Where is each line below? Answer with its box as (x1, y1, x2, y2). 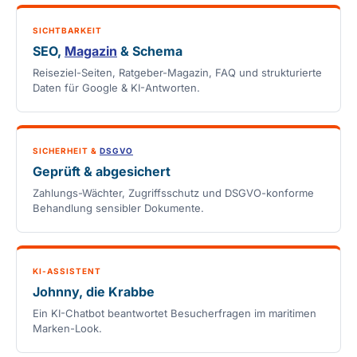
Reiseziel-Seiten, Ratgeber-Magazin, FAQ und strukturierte (33, 66, 322, 80)
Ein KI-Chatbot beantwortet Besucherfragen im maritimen (33, 307, 316, 320)
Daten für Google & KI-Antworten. (33, 81, 200, 95)
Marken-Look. (33, 322, 102, 335)
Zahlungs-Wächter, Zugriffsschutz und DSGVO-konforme (33, 186, 314, 200)
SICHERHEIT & (33, 146, 100, 156)
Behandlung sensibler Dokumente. (33, 202, 204, 215)
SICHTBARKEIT (33, 25, 102, 36)
